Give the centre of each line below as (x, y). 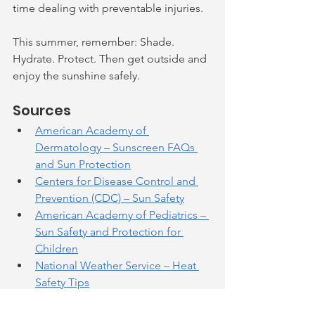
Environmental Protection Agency (120, 299)
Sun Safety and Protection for (109, 232)
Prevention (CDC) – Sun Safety (110, 198)
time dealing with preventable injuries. (108, 8)
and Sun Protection (83, 164)
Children (57, 249)
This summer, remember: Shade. (95, 42)
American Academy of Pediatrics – (122, 215)
